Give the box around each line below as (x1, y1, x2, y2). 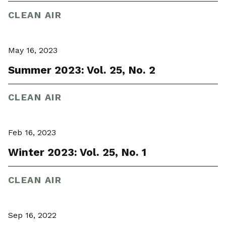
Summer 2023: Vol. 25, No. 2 (8, 63, 155, 76)
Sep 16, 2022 (8, 210, 56, 220)
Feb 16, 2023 (8, 128, 56, 138)
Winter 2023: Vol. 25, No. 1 (8, 146, 146, 159)
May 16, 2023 (8, 45, 58, 55)
